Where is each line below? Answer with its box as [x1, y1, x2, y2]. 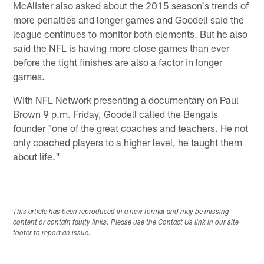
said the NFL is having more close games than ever [13, 41, 230, 54]
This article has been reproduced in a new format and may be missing [13, 208, 230, 216]
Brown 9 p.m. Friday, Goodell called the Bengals [13, 107, 219, 120]
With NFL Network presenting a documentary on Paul [13, 93, 239, 105]
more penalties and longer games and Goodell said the [13, 13, 245, 25]
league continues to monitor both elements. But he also [13, 27, 248, 39]
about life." [13, 150, 61, 162]
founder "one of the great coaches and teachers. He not [13, 121, 249, 134]
